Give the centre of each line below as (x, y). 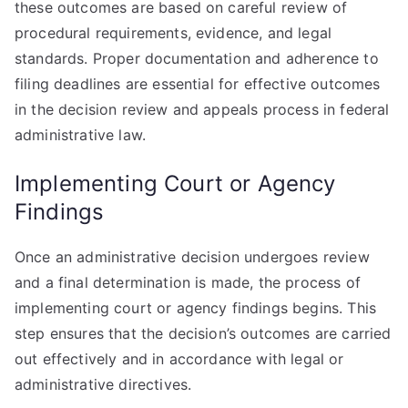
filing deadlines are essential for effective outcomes (198, 84)
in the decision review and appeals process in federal (202, 109)
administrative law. (81, 135)
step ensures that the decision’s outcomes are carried (203, 333)
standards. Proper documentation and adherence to (197, 58)
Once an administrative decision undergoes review (192, 257)
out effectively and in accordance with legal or (179, 359)
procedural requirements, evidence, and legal (173, 33)
